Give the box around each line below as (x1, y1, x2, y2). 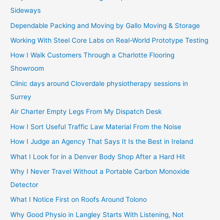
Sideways (10, 6, 41, 15)
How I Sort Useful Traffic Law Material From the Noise (10, 122, 182, 131)
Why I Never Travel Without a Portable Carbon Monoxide (10, 167, 190, 175)
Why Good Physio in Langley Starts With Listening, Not (10, 210, 184, 219)
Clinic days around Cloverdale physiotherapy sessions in (10, 79, 189, 87)
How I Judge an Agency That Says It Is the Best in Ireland (10, 137, 193, 146)
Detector (10, 180, 39, 189)
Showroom (10, 64, 45, 73)
